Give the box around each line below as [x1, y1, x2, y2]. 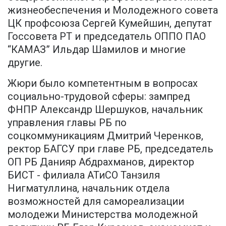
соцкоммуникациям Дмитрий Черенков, [8, 130, 203, 142]
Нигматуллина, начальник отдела [8, 182, 169, 195]
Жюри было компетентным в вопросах [8, 77, 198, 90]
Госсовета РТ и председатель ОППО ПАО [8, 30, 206, 43]
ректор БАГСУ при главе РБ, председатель [8, 143, 213, 155]
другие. [8, 56, 42, 69]
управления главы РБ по [8, 117, 127, 129]
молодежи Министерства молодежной [8, 208, 198, 221]
